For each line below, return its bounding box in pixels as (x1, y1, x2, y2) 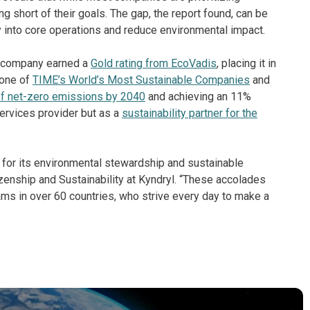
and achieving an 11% (145, 90, 251, 103)
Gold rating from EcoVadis (91, 57, 217, 70)
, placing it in (217, 57, 276, 70)
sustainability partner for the (122, 107, 257, 120)
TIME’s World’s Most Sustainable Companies (33, 73, 250, 86)
